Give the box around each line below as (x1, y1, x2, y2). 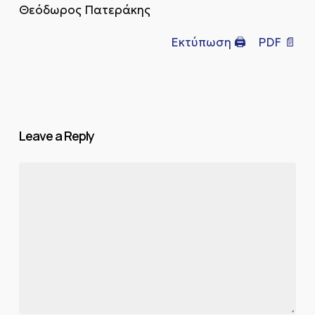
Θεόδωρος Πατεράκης (18, 2, 150, 18)
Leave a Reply (18, 127, 94, 145)
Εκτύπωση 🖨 (171, 34, 247, 50)
